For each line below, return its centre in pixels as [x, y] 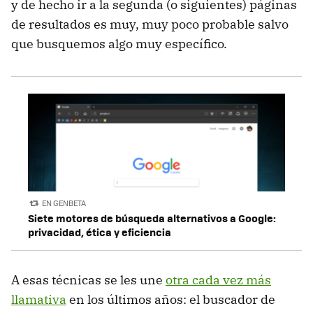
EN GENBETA [64, 203]
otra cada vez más [218, 280]
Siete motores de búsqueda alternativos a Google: [152, 218]
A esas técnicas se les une [88, 280]
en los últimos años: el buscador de [171, 300]
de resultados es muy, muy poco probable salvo [150, 24]
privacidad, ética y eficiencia [100, 232]
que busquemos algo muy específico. [119, 43]
